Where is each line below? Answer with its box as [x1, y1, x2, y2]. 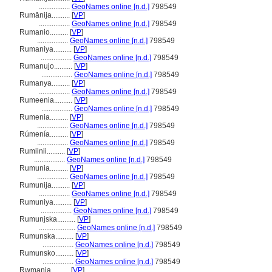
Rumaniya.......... [19, 45, 73, 53]
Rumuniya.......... [19, 198, 73, 206]
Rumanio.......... [19, 28, 70, 36]
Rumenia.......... [19, 113, 70, 121]
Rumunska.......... [19, 232, 75, 240]
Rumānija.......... [19, 11, 72, 19]
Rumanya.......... [19, 79, 72, 87]
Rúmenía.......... [19, 130, 70, 138]
